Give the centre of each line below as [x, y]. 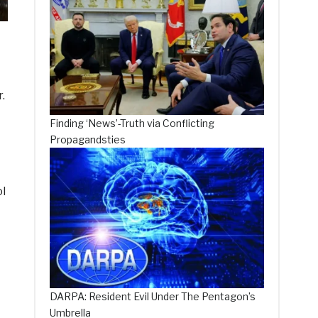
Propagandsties [88, 139]
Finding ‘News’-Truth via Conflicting [132, 123]
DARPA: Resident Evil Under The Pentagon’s [153, 297]
